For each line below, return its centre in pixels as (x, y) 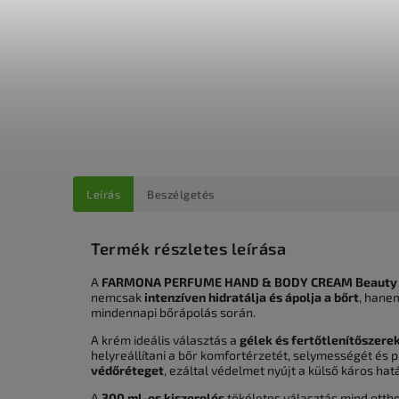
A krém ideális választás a (165, 340)
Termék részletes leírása (188, 249)
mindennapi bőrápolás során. (173, 313)
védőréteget (127, 370)
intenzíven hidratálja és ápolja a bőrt (252, 297)
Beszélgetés (181, 194)
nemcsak (118, 297)
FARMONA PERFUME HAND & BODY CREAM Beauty (249, 282)
